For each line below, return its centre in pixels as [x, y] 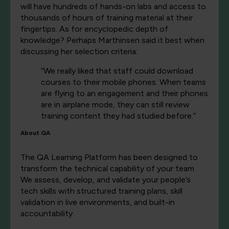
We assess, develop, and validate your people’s [106, 180]
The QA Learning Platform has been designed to [109, 157]
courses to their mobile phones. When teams [123, 82]
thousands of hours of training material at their [107, 18]
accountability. [47, 214]
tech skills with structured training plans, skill [101, 191]
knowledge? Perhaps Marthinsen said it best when [112, 40]
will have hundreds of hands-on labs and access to [113, 7]
